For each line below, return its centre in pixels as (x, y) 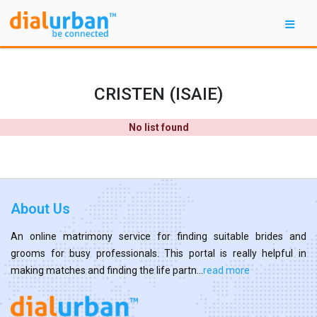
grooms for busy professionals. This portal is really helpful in (158, 253)
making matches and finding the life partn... (107, 270)
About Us (40, 208)
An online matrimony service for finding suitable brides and (158, 236)
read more (226, 270)
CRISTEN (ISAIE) (158, 93)
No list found (158, 127)
